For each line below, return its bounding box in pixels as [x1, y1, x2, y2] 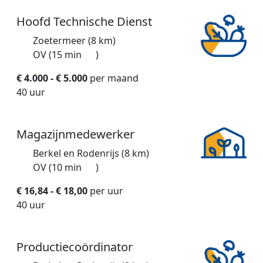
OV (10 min [33, 161, 84, 174]
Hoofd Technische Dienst [16, 14, 152, 30]
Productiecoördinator [16, 239, 133, 255]
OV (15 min [33, 48, 84, 62]
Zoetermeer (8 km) [33, 34, 116, 48]
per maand [87, 72, 139, 85]
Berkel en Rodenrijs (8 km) [33, 147, 149, 160]
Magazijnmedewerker [16, 126, 134, 143]
